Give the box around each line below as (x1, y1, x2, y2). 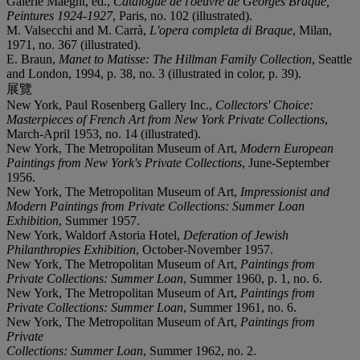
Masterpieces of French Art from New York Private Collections (6, 112, 325, 126)
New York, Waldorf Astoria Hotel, (6, 227, 183, 242)
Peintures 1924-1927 (6, 8, 112, 22)
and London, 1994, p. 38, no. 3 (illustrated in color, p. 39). (6, 66, 301, 80)
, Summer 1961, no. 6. (183, 300, 297, 314)
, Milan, (292, 22, 332, 37)
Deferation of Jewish (183, 227, 288, 242)
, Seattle (312, 51, 352, 66)
